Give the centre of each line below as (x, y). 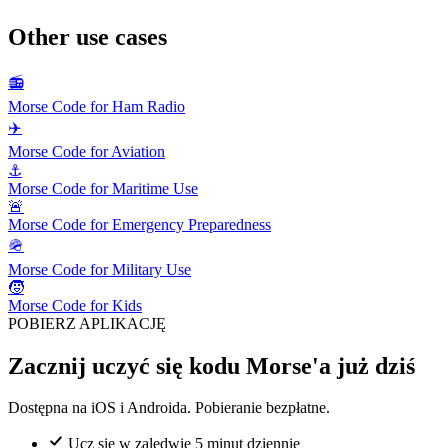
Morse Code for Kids (75, 305)
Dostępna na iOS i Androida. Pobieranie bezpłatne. (169, 408)
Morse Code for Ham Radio (96, 106)
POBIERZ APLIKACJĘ (87, 323)
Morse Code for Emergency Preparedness (139, 224)
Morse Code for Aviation (86, 151)
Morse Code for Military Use (99, 269)
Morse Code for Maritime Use (103, 188)
